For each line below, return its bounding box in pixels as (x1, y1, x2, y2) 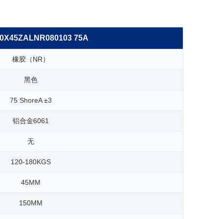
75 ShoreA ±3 (10, 96, 52, 104)
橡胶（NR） (12, 55, 50, 63)
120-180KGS (11, 157, 51, 166)
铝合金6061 (13, 116, 49, 125)
